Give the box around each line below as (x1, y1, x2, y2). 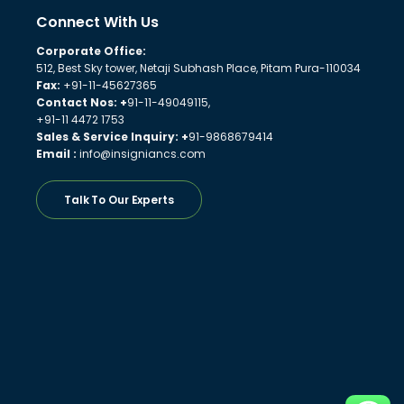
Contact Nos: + (35, 94, 127, 110)
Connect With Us (35, 11, 159, 32)
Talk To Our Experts (63, 191, 174, 207)
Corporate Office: (35, 42, 146, 59)
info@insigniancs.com (76, 145, 206, 161)
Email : (35, 145, 77, 161)
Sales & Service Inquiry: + (35, 128, 188, 144)
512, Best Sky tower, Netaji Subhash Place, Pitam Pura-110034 (35, 60, 361, 76)
